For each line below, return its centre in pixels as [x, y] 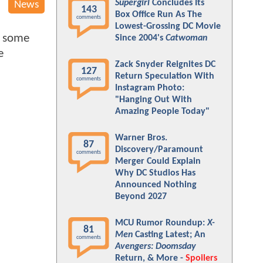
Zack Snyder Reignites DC [165, 65]
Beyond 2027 [141, 197]
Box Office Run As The [159, 15]
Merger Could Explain [158, 161]
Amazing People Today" [162, 112]
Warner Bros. [141, 138]
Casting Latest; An [169, 235]
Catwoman [186, 38]
